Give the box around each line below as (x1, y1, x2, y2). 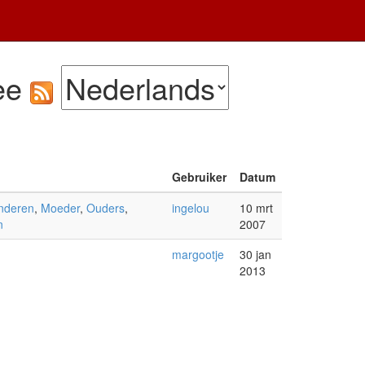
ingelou (171, 200, 209, 216)
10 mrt (239, 200, 273, 216)
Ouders (86, 200, 125, 216)
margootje (171, 246, 224, 262)
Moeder (40, 200, 80, 216)
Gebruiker (171, 169, 226, 185)
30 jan (239, 246, 271, 262)
